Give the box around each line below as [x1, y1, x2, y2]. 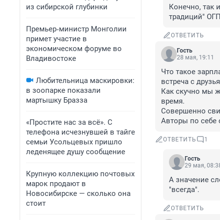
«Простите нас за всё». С [26, 118, 112, 127]
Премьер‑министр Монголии [26, 25, 127, 33]
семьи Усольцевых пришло [26, 137, 122, 146]
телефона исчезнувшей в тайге [26, 128, 135, 137]
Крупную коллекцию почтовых [26, 169, 135, 178]
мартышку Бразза [26, 96, 87, 105]
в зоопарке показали [26, 86, 101, 95]
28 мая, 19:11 [177, 54, 214, 61]
